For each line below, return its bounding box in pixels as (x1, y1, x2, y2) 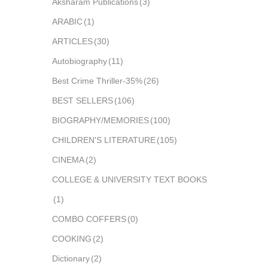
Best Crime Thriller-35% (52, 76, 142, 86)
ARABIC (52, 17, 83, 26)
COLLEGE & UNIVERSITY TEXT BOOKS (52, 175, 207, 184)
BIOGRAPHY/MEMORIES (52, 115, 149, 125)
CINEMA (52, 155, 84, 165)
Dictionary (52, 254, 90, 263)
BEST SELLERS (52, 96, 113, 105)
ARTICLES (52, 36, 93, 46)
